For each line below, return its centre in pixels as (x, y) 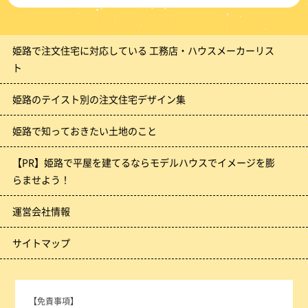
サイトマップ (41, 242)
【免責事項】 (54, 300)
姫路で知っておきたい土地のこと (84, 130)
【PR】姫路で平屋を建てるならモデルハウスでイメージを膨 (143, 162)
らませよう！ (41, 179)
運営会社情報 (41, 211)
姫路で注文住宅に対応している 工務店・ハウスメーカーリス (143, 50)
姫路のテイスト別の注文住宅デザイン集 (99, 99)
